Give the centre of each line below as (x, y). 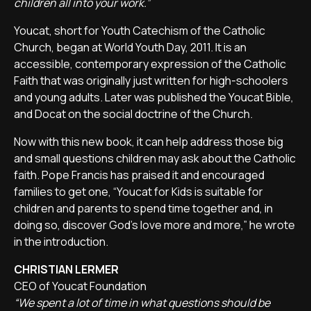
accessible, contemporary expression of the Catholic (150, 64)
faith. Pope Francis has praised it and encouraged (139, 175)
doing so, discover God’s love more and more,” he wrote (154, 225)
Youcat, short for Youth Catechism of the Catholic (140, 31)
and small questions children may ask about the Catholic (155, 158)
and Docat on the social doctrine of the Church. (133, 114)
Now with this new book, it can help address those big (149, 142)
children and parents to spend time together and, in (143, 208)
